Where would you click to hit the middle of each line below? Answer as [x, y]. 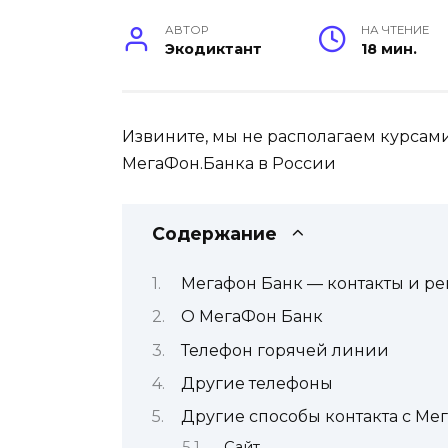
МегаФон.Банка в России [229, 164]
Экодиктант [214, 49]
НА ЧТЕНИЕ [395, 30]
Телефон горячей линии [285, 350]
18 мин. [389, 49]
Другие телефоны [257, 383]
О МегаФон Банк [252, 317]
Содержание [214, 234]
